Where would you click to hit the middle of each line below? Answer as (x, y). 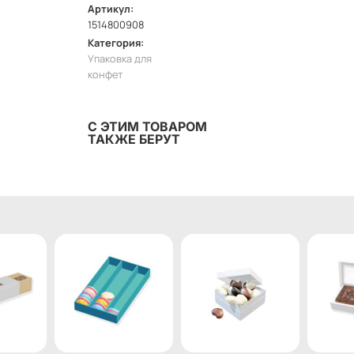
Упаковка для (119, 59)
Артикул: (110, 9)
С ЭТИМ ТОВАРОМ (147, 127)
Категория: (115, 43)
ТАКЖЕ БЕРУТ (134, 139)
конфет (105, 75)
